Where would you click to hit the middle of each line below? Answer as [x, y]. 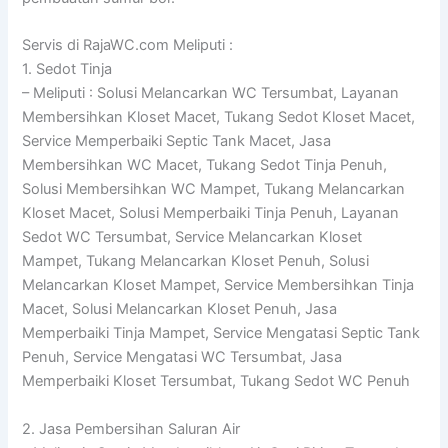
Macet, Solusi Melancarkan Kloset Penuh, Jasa [180, 309]
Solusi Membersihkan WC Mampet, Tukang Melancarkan [214, 189]
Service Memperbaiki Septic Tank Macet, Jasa [177, 141]
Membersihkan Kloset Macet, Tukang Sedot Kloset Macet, [219, 117]
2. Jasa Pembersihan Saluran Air [131, 428]
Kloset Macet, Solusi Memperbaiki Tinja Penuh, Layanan [211, 213]
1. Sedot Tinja [67, 69]
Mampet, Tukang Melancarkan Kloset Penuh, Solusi [196, 261]
